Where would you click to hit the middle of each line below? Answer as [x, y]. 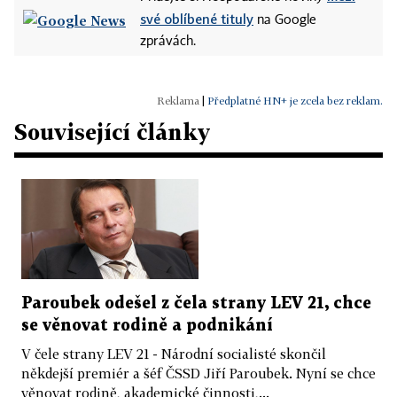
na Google [285, 21]
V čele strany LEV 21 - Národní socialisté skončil [174, 353]
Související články [112, 132]
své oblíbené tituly [197, 19]
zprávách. [168, 42]
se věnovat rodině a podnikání [147, 325]
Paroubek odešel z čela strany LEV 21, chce [196, 303]
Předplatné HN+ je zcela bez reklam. [295, 101]
